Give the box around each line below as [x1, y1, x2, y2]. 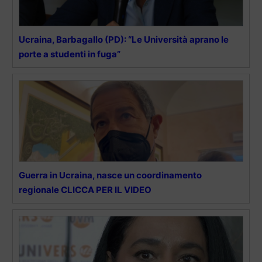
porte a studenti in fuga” [19, 48, 120, 60]
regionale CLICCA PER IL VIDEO [19, 184, 151, 195]
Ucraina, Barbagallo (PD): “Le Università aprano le [19, 33, 229, 45]
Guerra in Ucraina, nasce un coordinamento [19, 169, 202, 181]
